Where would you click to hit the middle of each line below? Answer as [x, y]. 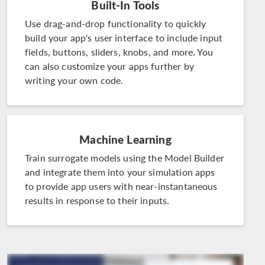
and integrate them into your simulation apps [120, 172]
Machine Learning [125, 140]
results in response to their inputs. [97, 201]
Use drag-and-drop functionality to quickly [116, 24]
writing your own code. [74, 80]
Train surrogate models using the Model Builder [125, 158]
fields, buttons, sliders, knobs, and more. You [119, 52]
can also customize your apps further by [109, 66]
